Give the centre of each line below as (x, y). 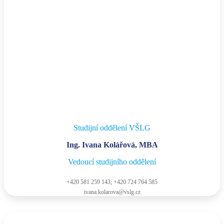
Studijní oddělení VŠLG (112, 128)
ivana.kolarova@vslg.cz (112, 192)
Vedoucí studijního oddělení (112, 162)
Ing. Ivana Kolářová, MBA (112, 145)
